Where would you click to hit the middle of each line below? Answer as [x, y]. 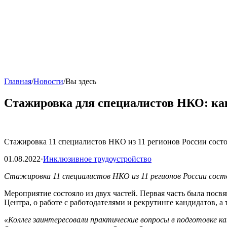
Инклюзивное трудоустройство [97, 159]
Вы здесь [81, 81]
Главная [18, 81]
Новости [48, 81]
